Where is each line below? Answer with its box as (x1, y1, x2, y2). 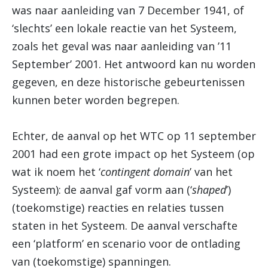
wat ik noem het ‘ (12, 165, 100, 179)
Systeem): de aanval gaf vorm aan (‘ (12, 182, 192, 197)
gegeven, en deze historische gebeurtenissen (12, 75, 245, 90)
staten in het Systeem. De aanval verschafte (12, 218, 237, 233)
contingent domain (100, 165, 190, 179)
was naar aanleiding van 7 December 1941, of (12, 3, 244, 18)
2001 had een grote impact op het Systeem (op (12, 147, 255, 162)
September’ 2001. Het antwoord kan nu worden (12, 57, 255, 72)
